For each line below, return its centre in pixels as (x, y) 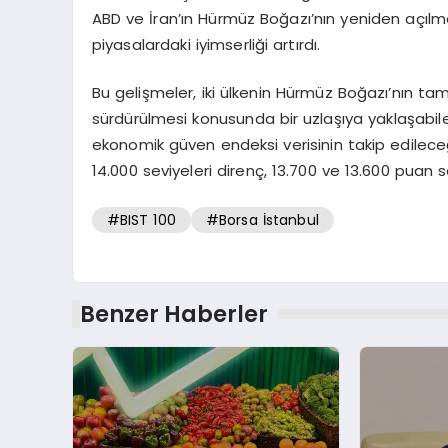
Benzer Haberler (173, 314)
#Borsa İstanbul (262, 219)
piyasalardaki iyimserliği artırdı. (206, 44)
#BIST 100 (141, 219)
